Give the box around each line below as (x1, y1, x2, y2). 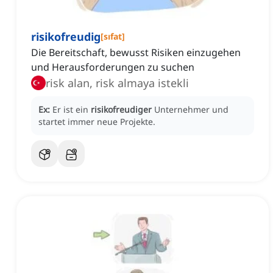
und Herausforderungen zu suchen (31, 60, 194, 74)
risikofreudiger (91, 104, 152, 116)
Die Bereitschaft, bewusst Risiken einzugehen (31, 46, 241, 60)
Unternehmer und (154, 104, 229, 116)
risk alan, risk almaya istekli (46, 76, 189, 91)
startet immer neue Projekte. (38, 116, 155, 128)
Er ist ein (52, 104, 91, 116)
